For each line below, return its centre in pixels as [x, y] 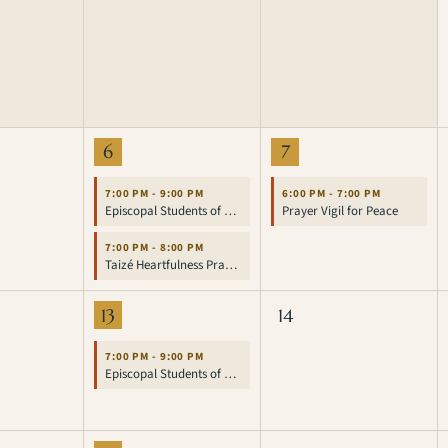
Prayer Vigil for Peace [340, 210]
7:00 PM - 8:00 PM [154, 248]
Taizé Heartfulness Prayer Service [231, 265]
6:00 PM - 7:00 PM [331, 193]
